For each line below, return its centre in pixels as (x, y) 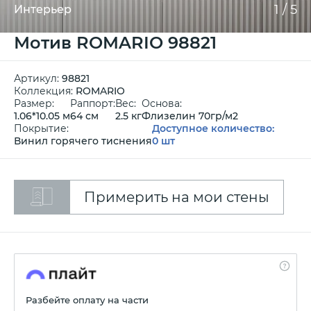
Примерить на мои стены (177, 197)
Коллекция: (45, 91)
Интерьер (43, 9)
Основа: (162, 103)
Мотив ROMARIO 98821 (115, 43)
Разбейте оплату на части (87, 300)
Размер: (34, 103)
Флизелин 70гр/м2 (190, 116)
